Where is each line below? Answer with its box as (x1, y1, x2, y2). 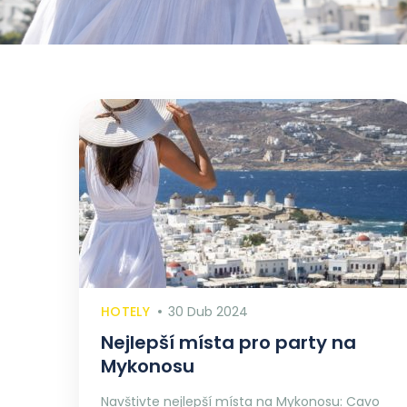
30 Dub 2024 (167, 303, 248, 321)
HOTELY (101, 303, 150, 321)
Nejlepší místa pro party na (101, 330, 356, 355)
